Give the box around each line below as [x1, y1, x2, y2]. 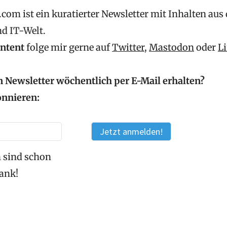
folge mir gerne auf [26, 42, 112, 53]
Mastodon [149, 42, 194, 53]
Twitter [112, 42, 144, 53]
